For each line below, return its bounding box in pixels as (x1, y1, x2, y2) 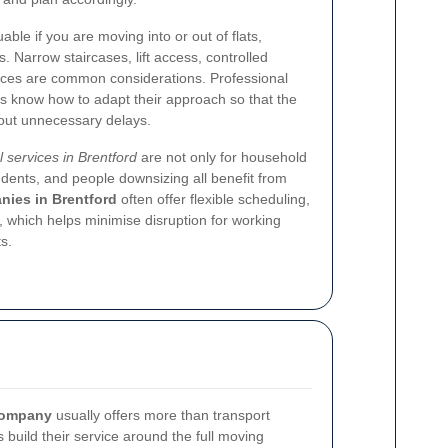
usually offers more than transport (52, 407, 270, 423)
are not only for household (137, 149, 307, 165)
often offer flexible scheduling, (117, 191, 310, 207)
